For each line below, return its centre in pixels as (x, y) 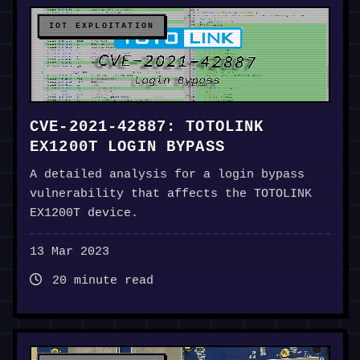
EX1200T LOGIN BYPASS (127, 147)
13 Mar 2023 (70, 252)
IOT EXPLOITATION (102, 27)
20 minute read (99, 281)
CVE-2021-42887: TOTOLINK (147, 127)
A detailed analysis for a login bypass (167, 175)
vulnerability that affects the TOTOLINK (171, 194)
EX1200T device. (84, 214)
